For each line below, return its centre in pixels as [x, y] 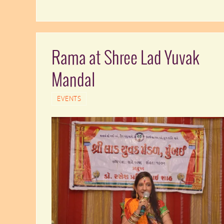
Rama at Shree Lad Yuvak [125, 59]
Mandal [73, 81]
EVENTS [69, 98]
